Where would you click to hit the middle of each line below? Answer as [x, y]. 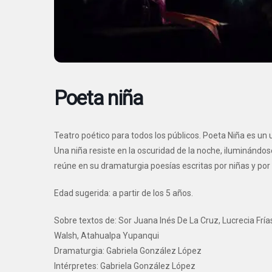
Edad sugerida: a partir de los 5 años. [124, 193]
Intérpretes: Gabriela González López [125, 266]
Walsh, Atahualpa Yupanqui [107, 236]
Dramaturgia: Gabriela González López [128, 251]
